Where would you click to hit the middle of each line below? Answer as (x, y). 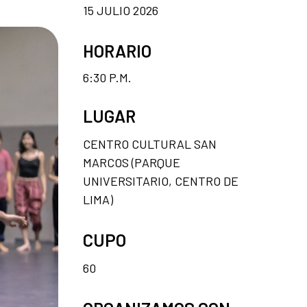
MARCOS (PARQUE (132, 162)
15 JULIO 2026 (121, 10)
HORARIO (117, 50)
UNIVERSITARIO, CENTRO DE (161, 181)
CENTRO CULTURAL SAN (150, 144)
